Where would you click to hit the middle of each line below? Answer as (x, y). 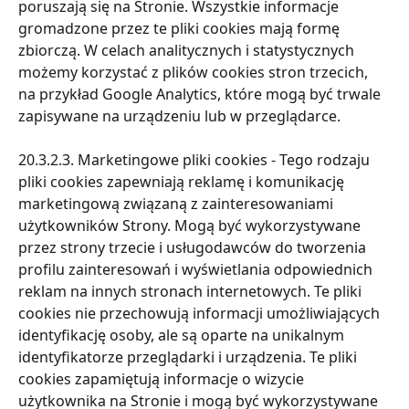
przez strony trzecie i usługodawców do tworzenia (194, 247)
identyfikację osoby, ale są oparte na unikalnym (183, 335)
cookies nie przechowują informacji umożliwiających (201, 313)
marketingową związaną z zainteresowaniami (178, 203)
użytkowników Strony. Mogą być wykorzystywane (191, 225)
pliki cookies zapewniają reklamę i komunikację (183, 181)
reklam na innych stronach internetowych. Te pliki (192, 291)
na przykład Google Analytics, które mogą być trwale (201, 94)
